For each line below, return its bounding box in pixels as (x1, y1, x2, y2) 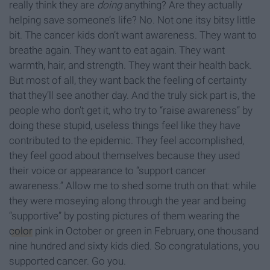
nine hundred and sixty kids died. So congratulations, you (9, 240, 259, 253)
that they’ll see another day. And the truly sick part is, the (9, 89, 256, 102)
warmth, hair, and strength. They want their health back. (9, 59, 252, 72)
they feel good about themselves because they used (9, 149, 240, 162)
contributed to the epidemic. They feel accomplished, (9, 134, 244, 147)
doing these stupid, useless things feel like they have (9, 119, 240, 132)
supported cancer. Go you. (9, 255, 126, 268)
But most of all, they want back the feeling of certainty (9, 74, 246, 87)
